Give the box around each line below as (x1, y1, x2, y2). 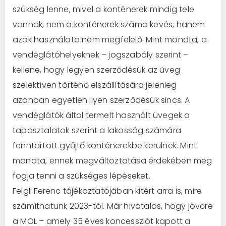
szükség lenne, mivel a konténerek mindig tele (13, 3, 195, 15)
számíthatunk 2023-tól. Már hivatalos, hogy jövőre (13, 200, 213, 212)
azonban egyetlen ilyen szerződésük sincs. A (13, 94, 190, 106)
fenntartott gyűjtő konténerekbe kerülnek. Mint (13, 139, 197, 151)
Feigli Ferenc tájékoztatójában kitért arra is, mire (13, 185, 202, 197)
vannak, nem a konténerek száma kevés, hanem (13, 18, 205, 30)
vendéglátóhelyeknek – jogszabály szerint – (13, 48, 189, 61)
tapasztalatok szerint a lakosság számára (13, 124, 182, 136)
